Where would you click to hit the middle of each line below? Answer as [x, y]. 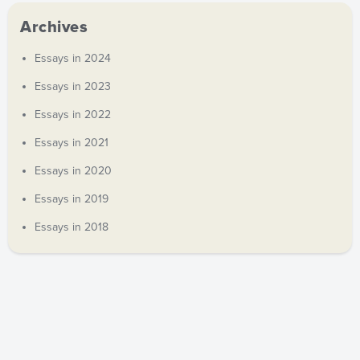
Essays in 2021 [72, 143]
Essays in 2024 [73, 59]
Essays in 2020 [73, 171]
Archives [54, 28]
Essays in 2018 [72, 227]
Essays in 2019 [72, 199]
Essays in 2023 [73, 87]
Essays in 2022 [73, 115]
